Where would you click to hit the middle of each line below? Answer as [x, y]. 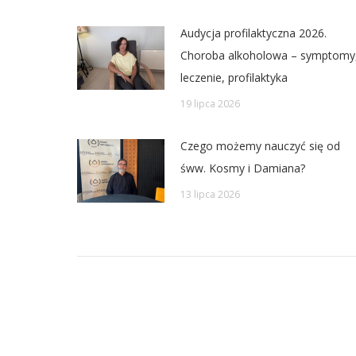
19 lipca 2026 [210, 104]
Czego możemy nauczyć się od [260, 146]
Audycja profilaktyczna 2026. [253, 33]
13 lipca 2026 [210, 195]
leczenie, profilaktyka [234, 78]
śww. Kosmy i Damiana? [243, 168]
